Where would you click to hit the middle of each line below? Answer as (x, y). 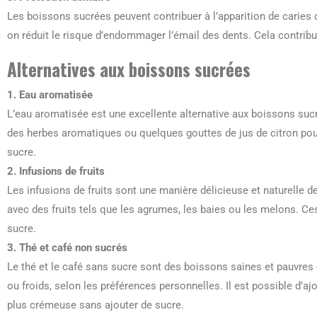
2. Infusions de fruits (56, 171)
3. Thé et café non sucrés (67, 248)
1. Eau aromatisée (50, 95)
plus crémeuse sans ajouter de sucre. (96, 305)
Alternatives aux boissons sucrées (129, 69)
